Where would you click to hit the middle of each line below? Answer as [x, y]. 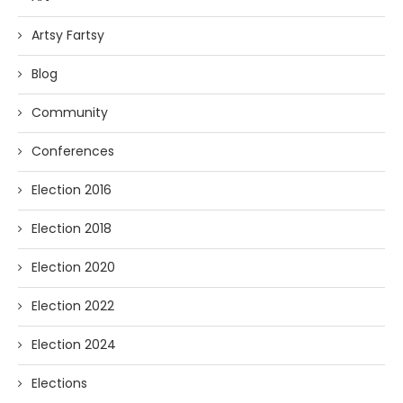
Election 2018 [72, 228]
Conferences [73, 151]
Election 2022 [73, 306]
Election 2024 [74, 345]
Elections [59, 383]
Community [70, 112]
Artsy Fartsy [68, 35]
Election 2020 [73, 267]
